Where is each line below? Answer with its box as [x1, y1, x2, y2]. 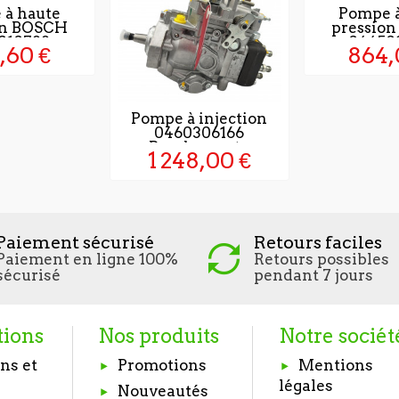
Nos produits [98, 323, 220, 349]
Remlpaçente [149, 138, 250, 156]
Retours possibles [254, 250, 389, 269]
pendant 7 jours [254, 266, 373, 285]
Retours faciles [254, 232, 382, 254]
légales [278, 376, 333, 395]
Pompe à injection [131, 110, 268, 127]
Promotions [118, 356, 208, 375]
